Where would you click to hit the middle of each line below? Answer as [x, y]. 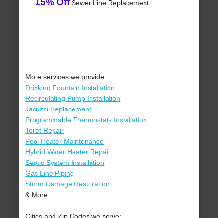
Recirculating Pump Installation [73, 99]
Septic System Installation [65, 163]
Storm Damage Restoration [68, 184]
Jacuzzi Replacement [58, 109]
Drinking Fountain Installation [70, 88]
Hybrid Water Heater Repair [68, 152]
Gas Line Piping [50, 173]
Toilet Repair [45, 131]
